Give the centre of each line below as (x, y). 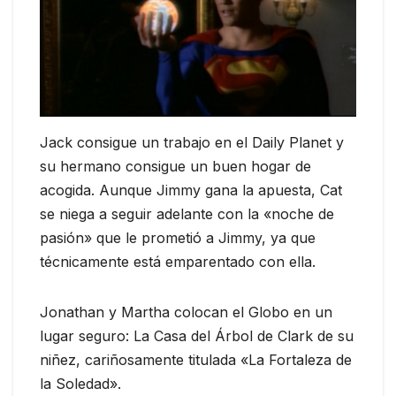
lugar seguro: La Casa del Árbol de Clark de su (197, 335)
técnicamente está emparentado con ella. (178, 261)
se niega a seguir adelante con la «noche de (187, 213)
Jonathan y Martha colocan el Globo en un (186, 312)
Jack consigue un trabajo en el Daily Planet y (192, 142)
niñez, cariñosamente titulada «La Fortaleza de (196, 359)
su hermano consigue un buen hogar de (175, 166)
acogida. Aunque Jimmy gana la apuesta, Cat (191, 190)
